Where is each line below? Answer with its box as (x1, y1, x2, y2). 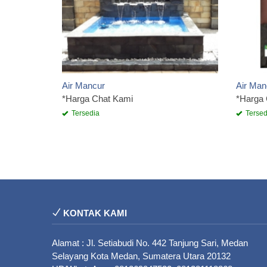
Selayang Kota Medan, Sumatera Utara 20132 (52, 251, 231, 262)
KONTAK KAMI (61, 208, 127, 219)
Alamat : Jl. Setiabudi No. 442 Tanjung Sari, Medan (52, 238, 248, 249)
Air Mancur (62, 80, 105, 91)
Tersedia (70, 109, 100, 118)
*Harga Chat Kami (62, 94, 133, 104)
